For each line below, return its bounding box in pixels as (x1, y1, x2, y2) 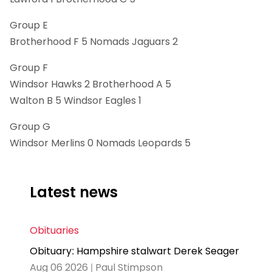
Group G (10, 119, 50, 134)
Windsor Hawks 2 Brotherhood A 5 (10, 76, 171, 91)
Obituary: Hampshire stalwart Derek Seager (30, 244, 239, 259)
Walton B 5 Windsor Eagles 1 (10, 93, 141, 107)
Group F (10, 60, 48, 75)
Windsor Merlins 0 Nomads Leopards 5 (10, 135, 191, 150)
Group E (10, 18, 48, 32)
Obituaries (30, 223, 79, 238)
